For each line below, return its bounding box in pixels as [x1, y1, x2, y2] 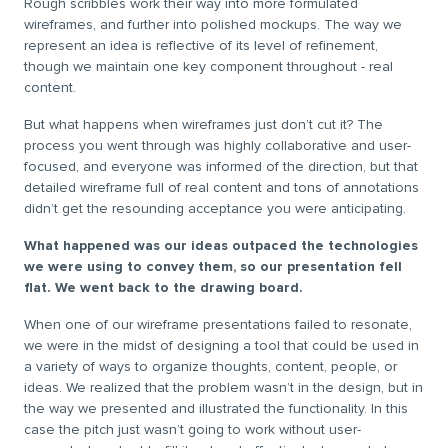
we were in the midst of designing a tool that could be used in [24, 337, 419, 354]
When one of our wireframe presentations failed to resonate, [24, 316, 412, 333]
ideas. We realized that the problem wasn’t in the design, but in [24, 379, 423, 396]
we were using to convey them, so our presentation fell [24, 258, 402, 275]
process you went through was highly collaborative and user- [24, 137, 411, 154]
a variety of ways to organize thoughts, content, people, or [24, 358, 397, 375]
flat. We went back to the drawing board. [24, 279, 303, 296]
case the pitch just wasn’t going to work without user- [24, 421, 361, 438]
